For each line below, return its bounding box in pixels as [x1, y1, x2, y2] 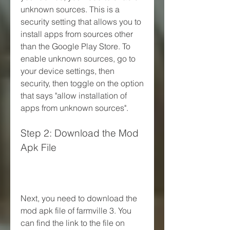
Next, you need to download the [21, 193, 137, 203]
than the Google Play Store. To [21, 41, 130, 51]
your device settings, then [21, 65, 114, 76]
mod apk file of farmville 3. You [21, 205, 131, 216]
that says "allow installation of [21, 90, 127, 101]
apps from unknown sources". [21, 102, 128, 113]
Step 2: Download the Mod [21, 127, 139, 139]
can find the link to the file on [21, 217, 125, 228]
